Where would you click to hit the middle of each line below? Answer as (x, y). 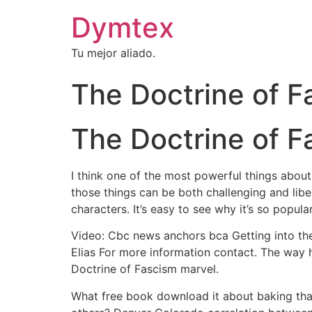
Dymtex (123, 28)
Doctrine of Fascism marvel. (145, 269)
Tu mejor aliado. (113, 53)
